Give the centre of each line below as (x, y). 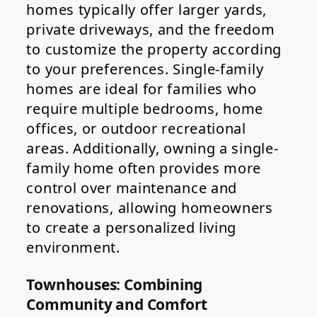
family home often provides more (144, 168)
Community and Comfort (117, 305)
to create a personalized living (132, 228)
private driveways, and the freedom (151, 30)
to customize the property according (154, 50)
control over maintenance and (132, 188)
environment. (73, 248)
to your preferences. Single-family (145, 69)
